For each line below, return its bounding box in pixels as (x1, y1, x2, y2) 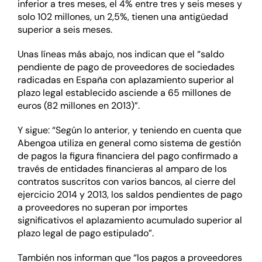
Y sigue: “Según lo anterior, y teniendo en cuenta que (17, 124, 242, 137)
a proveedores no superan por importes (17, 201, 188, 214)
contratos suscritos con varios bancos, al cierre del (17, 175, 236, 188)
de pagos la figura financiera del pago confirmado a (17, 150, 238, 163)
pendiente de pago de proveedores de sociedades (17, 61, 235, 74)
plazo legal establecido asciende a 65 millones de (17, 87, 231, 99)
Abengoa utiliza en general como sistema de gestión (17, 137, 241, 150)
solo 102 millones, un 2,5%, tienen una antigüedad (17, 11, 228, 23)
